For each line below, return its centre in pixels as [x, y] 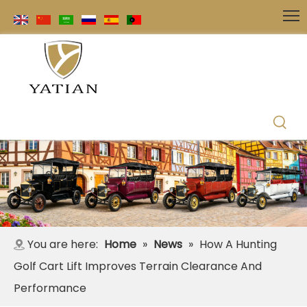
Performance [50, 288]
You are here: [63, 244]
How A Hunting [238, 244]
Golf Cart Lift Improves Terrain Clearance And [138, 266]
